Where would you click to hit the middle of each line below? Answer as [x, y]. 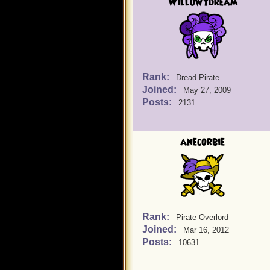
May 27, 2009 [207, 90]
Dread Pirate [198, 77]
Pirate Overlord [202, 217]
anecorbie [202, 142]
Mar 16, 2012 [206, 230]
